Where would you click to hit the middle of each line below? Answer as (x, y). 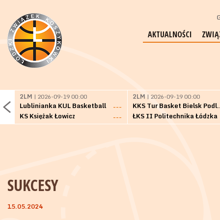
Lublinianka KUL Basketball (63, 106)
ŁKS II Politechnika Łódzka (175, 116)
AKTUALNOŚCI (170, 34)
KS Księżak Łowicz (47, 116)
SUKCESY (33, 185)
